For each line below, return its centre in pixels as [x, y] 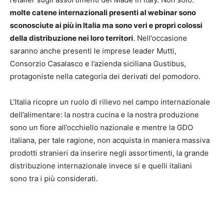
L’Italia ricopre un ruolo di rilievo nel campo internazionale [110, 102]
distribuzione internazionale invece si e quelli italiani [101, 165]
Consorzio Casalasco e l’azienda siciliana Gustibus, [98, 63]
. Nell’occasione [160, 38]
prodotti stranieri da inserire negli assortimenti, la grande [109, 153]
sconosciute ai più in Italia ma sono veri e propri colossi [106, 25]
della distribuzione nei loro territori [71, 38]
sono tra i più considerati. [54, 178]
